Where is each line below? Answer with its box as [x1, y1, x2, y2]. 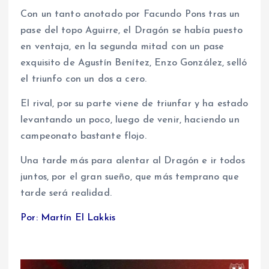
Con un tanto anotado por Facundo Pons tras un [20, 10, 240, 20]
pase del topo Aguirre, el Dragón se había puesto [20, 26, 243, 36]
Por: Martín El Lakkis [20, 213, 116, 223]
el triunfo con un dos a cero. [20, 74, 147, 85]
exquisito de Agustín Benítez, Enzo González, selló [20, 58, 247, 68]
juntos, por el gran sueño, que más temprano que [20, 172, 239, 183]
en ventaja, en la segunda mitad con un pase [20, 42, 225, 52]
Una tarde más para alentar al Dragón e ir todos [20, 156, 245, 166]
